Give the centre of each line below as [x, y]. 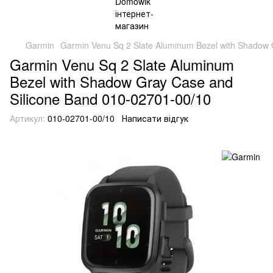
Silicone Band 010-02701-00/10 [110, 98]
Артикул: [27, 118]
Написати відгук [155, 118]
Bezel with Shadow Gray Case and [121, 81]
